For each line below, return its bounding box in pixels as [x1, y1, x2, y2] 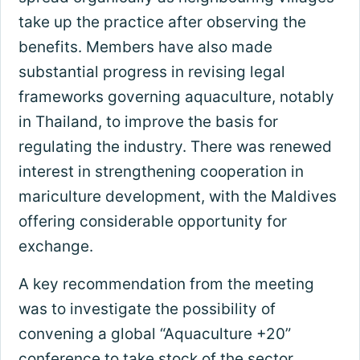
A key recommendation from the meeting [18, 275, 314, 294]
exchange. [18, 237, 93, 256]
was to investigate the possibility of [18, 300, 276, 319]
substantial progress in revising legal [18, 63, 285, 82]
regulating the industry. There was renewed [18, 137, 332, 157]
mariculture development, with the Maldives [18, 187, 337, 207]
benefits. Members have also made [18, 38, 272, 57]
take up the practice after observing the [18, 13, 306, 32]
